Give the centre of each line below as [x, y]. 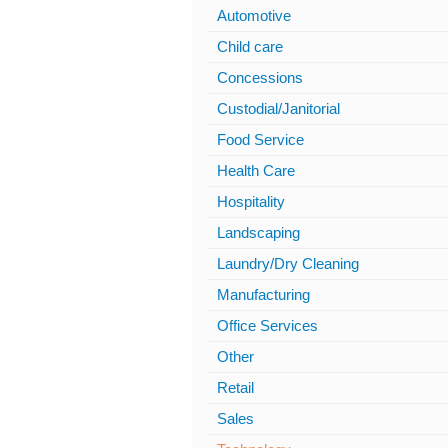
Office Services [267, 325]
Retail [235, 387]
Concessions [260, 77]
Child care [250, 46]
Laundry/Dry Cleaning [288, 263]
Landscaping [258, 232]
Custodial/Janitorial [278, 108]
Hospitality [251, 201]
